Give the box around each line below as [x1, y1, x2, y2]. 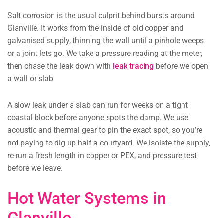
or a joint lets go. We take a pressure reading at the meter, [7, 49, 202, 58]
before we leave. [7, 163, 63, 173]
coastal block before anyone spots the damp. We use [7, 113, 188, 123]
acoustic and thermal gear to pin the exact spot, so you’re [7, 126, 202, 135]
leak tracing [113, 61, 154, 71]
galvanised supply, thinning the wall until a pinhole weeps [7, 36, 204, 46]
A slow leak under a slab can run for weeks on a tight [7, 100, 188, 110]
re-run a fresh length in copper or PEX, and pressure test [7, 151, 197, 161]
